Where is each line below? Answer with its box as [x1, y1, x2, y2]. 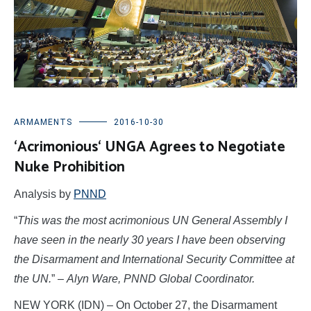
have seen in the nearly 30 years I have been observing [14, 234, 285, 246]
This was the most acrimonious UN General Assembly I [17, 215, 287, 227]
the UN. [14, 273, 51, 285]
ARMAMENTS [14, 117, 72, 128]
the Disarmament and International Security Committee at [14, 253, 294, 266]
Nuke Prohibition [14, 155, 125, 180]
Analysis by [14, 188, 74, 201]
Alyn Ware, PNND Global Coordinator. [67, 273, 255, 285]
